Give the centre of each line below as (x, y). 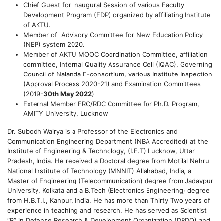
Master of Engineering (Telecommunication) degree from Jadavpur (110, 181)
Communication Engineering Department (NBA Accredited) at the (108, 141)
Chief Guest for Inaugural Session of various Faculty (104, 5)
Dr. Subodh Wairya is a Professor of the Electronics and (92, 131)
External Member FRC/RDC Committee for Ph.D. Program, (111, 104)
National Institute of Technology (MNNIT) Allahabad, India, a (99, 171)
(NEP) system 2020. (54, 44)
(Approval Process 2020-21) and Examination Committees (112, 84)
